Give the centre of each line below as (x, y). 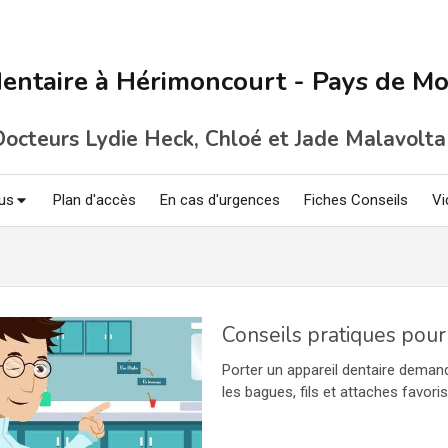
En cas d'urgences (220, 200)
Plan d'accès (94, 200)
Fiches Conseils (356, 200)
